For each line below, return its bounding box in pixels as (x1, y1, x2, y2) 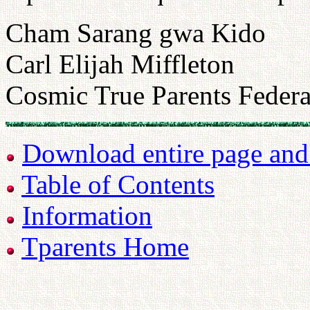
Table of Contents (21, 170, 215, 199)
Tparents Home (21, 232, 189, 262)
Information (22, 201, 152, 230)
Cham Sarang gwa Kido (6, 18, 266, 48)
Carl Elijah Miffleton (6, 49, 235, 79)
